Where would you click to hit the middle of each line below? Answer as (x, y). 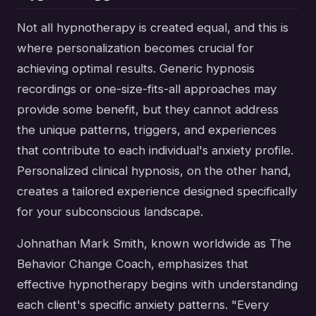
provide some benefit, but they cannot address (148, 110)
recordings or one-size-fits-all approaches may (147, 89)
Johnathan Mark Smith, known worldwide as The (154, 244)
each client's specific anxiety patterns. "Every (143, 305)
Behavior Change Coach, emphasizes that (133, 264)
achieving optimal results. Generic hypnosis (136, 69)
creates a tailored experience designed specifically (157, 192)
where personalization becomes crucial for (135, 48)
